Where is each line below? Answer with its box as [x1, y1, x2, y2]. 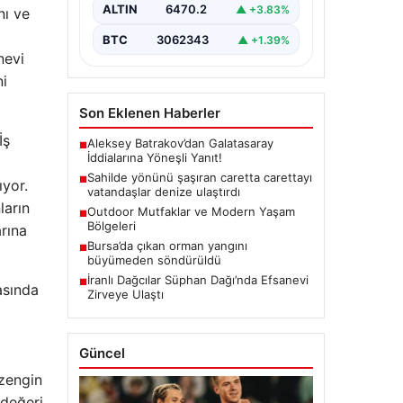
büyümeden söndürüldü [86, 253, 221, 268]
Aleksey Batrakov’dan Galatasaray [86, 136, 273, 151]
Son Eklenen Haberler [78, 104, 220, 122]
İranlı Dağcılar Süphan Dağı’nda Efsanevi [86, 273, 309, 288]
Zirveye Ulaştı [86, 287, 164, 302]
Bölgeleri [86, 219, 136, 234]
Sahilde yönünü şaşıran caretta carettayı [86, 170, 312, 185]
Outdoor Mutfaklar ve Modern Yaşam [86, 204, 295, 219]
